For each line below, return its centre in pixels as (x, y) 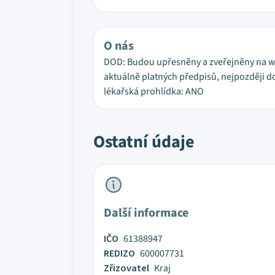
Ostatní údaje (144, 142)
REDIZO (119, 254)
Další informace (146, 213)
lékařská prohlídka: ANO (154, 91)
